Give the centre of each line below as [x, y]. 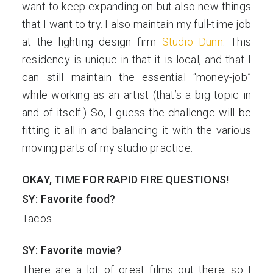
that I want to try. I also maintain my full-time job [136, 24]
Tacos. [38, 218]
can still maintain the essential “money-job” [136, 77]
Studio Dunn [192, 42]
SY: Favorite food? [69, 199]
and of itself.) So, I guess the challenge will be [136, 112]
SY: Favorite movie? [72, 250]
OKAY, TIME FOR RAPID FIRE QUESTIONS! [126, 179]
